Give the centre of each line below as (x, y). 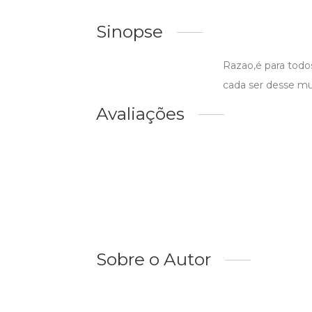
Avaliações (140, 114)
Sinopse (130, 32)
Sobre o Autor (154, 259)
